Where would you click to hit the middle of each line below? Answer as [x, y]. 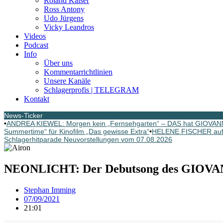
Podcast [36, 45]
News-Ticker [23, 115]
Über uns [58, 63]
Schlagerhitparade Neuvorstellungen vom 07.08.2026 [88, 139]
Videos [35, 36]
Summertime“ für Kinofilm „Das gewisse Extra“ [77, 131]
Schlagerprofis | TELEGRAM [91, 90]
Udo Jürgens [64, 18]
